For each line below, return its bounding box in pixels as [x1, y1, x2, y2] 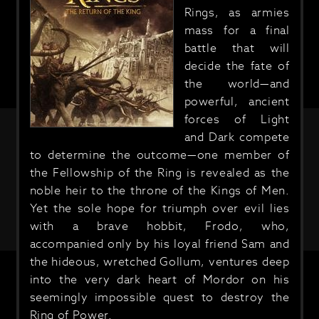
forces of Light [184, 111, 290, 128]
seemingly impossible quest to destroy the [29, 289, 290, 306]
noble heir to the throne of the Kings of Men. [29, 182, 290, 199]
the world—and [184, 75, 290, 93]
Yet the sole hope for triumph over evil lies [29, 200, 290, 217]
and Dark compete [184, 129, 290, 146]
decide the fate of [184, 58, 290, 75]
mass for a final [184, 22, 290, 39]
